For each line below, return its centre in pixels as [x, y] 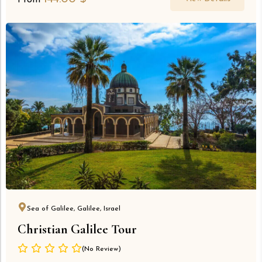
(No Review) [101, 249]
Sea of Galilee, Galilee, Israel [74, 209]
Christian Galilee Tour [77, 230]
